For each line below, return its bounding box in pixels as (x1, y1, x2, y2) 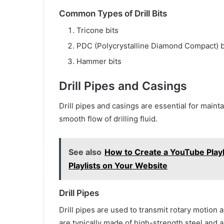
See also (68, 147, 101, 157)
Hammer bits (76, 56, 121, 66)
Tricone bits (76, 25, 118, 35)
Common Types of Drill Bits (59, 8, 167, 19)
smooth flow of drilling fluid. (59, 114, 157, 124)
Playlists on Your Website (68, 160, 167, 171)
